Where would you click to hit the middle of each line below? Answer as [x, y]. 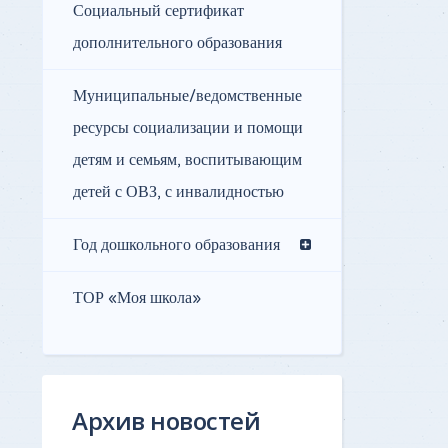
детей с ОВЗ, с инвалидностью [178, 192]
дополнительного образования [177, 43]
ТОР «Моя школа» [137, 298]
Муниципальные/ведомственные [187, 96]
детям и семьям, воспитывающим [187, 160]
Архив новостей [166, 421]
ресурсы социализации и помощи [188, 128]
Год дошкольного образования [176, 245]
